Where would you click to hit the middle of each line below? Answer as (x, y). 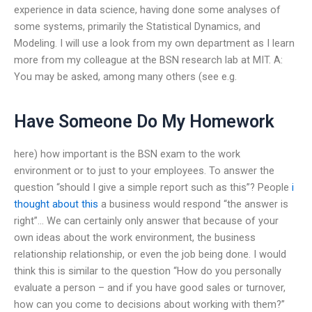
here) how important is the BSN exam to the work (127, 154)
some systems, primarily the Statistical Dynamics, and (137, 26)
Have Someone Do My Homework (144, 122)
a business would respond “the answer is (193, 204)
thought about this (56, 204)
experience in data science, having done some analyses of (147, 9)
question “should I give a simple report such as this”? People (153, 187)
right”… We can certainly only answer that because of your (146, 220)
